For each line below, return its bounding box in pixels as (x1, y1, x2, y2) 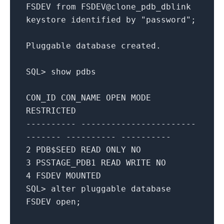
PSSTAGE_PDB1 (36, 157, 96, 167)
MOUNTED (66, 170, 101, 180)
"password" (141, 14, 191, 24)
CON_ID (26, 92, 56, 102)
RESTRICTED (26, 105, 76, 115)
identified (71, 14, 121, 24)
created (121, 40, 156, 50)
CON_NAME (61, 92, 101, 102)
